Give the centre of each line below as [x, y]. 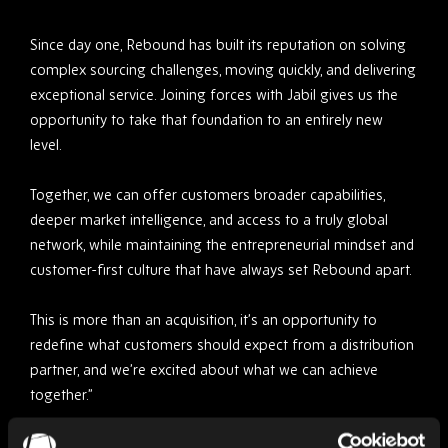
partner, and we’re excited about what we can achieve [204, 370]
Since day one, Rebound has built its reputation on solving [218, 45]
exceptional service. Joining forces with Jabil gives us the [214, 95]
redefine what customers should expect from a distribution [222, 345]
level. [46, 145]
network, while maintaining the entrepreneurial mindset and [222, 245]
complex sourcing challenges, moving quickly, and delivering [223, 70]
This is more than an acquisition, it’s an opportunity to [203, 320]
